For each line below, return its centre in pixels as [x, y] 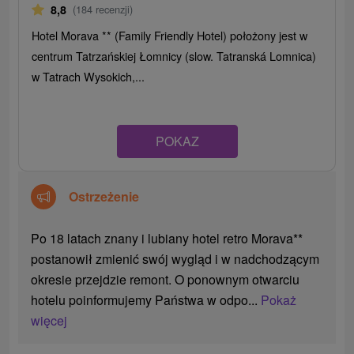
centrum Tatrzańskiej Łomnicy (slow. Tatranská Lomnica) [174, 56]
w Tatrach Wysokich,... [88, 77]
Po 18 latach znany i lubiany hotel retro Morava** [167, 239]
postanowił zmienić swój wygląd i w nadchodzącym [175, 259]
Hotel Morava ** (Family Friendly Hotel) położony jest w [170, 36]
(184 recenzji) [103, 9]
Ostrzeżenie [104, 197]
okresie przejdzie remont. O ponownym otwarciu [166, 280]
